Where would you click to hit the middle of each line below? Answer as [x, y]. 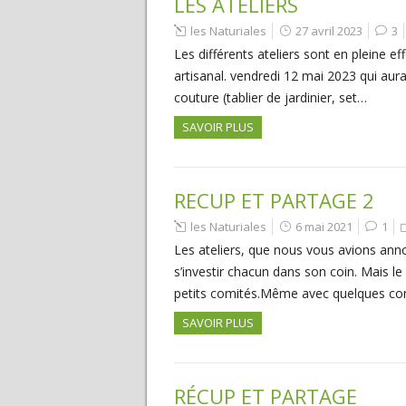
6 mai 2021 [324, 227]
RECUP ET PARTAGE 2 [274, 200]
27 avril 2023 [329, 31]
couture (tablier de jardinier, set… [271, 97]
